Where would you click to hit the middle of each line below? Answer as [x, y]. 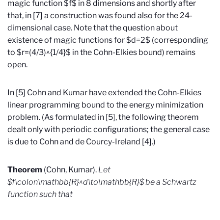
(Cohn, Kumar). [70, 170]
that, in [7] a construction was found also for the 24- [100, 16]
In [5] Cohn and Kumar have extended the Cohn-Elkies [104, 93]
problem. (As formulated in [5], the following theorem [103, 117]
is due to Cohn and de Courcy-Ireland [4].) [82, 142]
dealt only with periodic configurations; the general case [109, 130]
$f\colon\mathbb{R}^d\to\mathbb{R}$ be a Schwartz [102, 182]
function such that [40, 194]
